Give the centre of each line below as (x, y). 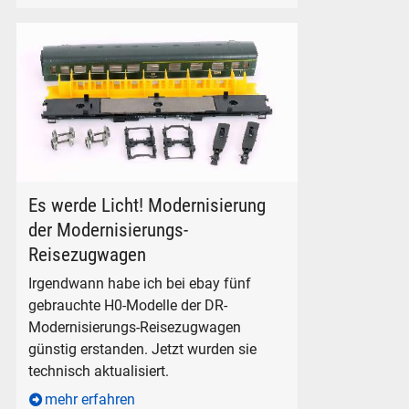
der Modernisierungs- (109, 230)
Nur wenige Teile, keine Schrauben (125, 191)
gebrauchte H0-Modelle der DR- (128, 306)
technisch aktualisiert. (99, 372)
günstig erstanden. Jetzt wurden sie (143, 350)
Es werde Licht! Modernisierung (147, 205)
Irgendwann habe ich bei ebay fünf (140, 284)
